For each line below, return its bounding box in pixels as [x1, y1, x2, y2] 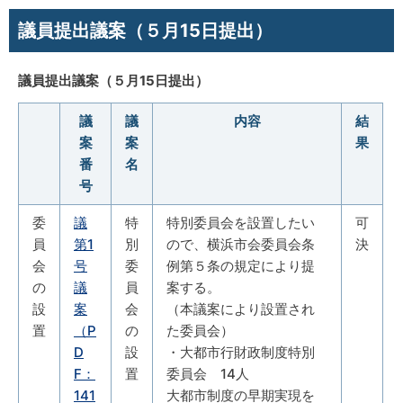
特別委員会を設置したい [166, 213, 315, 231]
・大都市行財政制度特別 [166, 343, 315, 361]
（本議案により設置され [166, 300, 315, 318]
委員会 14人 [166, 364, 249, 382]
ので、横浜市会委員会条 [166, 235, 315, 253]
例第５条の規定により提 [166, 256, 315, 274]
